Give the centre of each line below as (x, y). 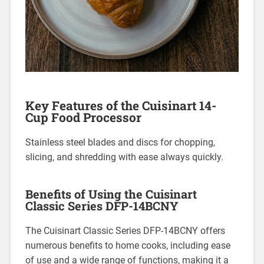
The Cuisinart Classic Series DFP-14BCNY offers (125, 231)
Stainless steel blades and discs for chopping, (120, 143)
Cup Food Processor (83, 118)
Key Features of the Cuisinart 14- (121, 106)
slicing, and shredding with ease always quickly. (124, 157)
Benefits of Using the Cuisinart (111, 194)
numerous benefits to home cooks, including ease (128, 246)
